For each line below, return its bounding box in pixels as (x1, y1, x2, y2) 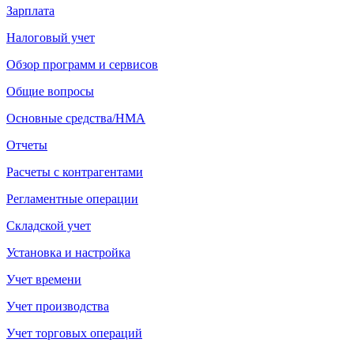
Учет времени (6, 272, 81, 286)
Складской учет (6, 218, 91, 232)
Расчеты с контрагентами (6, 164, 143, 179)
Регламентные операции (6, 191, 138, 205)
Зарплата (6, 3, 55, 17)
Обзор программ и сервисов (6, 57, 158, 71)
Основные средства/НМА (6, 111, 145, 125)
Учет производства (6, 299, 109, 313)
